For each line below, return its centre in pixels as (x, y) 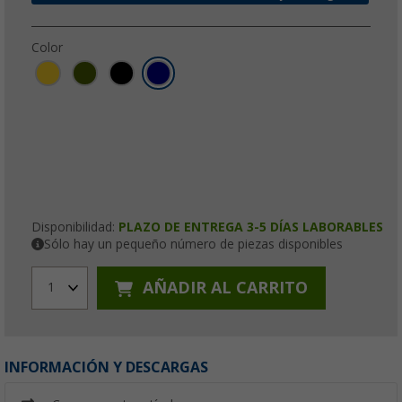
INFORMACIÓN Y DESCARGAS (106, 367)
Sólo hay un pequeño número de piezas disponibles (193, 244)
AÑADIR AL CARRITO (223, 288)
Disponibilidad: (75, 227)
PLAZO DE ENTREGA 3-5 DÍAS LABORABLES (251, 227)
